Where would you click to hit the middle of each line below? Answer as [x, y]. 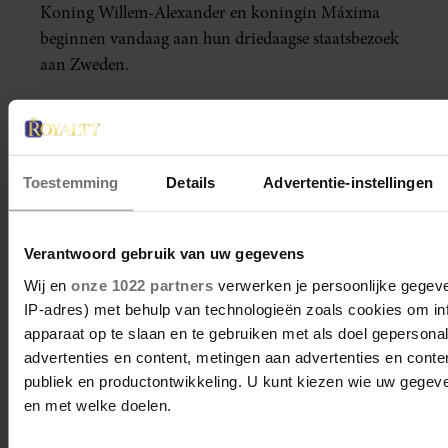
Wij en [47, 285]
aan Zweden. [84, 65]
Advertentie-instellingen [348, 182]
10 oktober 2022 [95, 395]
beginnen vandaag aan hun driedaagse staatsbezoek [219, 39]
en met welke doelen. [97, 405]
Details [191, 182]
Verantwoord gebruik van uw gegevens [163, 253]
